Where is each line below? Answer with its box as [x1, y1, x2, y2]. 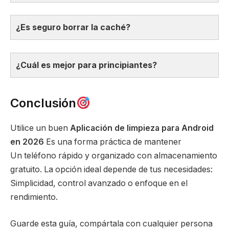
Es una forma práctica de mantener [44, 137, 181, 147]
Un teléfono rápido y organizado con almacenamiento [10, 151, 217, 161]
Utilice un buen [10, 123, 70, 133]
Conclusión [10, 96, 76, 111]
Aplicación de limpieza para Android [70, 123, 214, 133]
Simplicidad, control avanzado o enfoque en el [10, 178, 188, 189]
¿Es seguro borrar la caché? [16, 22, 130, 33]
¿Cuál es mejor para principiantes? [16, 60, 157, 70]
